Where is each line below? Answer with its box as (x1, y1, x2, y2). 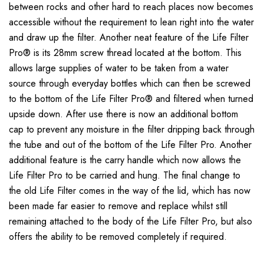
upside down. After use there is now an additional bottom (9, 107, 238, 121)
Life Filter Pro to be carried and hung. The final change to (9, 169, 240, 183)
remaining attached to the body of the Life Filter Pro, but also (9, 214, 252, 229)
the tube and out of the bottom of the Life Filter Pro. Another (9, 138, 252, 152)
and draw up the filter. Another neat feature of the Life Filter (9, 31, 249, 45)
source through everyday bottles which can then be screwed (9, 77, 250, 91)
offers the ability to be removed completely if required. (9, 230, 227, 244)
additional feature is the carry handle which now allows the (9, 153, 241, 167)
